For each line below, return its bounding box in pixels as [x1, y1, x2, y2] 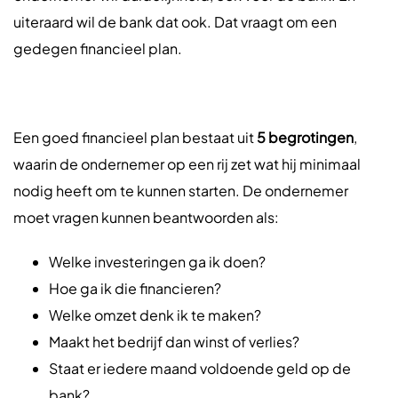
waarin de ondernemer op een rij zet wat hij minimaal [13, 155, 361, 173]
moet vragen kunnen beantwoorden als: [13, 208, 279, 227]
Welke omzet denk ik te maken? [49, 306, 261, 324]
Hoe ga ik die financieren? [49, 279, 221, 298]
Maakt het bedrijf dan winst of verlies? [49, 332, 299, 351]
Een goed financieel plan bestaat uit [13, 128, 257, 147]
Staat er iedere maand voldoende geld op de [49, 359, 351, 378]
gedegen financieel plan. [13, 39, 182, 58]
